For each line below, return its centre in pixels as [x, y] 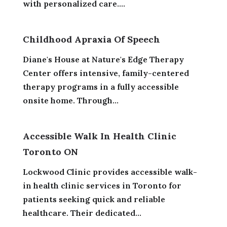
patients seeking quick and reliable [94, 199]
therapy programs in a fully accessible [101, 86]
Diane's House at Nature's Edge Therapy [103, 59]
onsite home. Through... [70, 100]
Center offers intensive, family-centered [106, 73]
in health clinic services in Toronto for [102, 185]
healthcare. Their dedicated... [82, 213]
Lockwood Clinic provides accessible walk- [110, 172]
